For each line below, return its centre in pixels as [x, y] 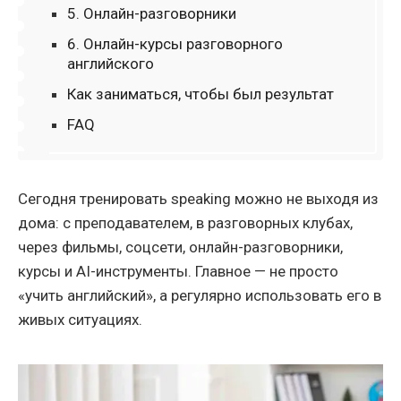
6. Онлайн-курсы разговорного [175, 44]
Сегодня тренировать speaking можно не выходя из [198, 199]
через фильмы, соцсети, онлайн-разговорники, [180, 247]
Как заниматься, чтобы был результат [200, 94]
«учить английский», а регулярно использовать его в [200, 296]
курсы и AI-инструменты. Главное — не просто [178, 272]
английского [111, 64]
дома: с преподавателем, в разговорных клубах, [185, 223]
